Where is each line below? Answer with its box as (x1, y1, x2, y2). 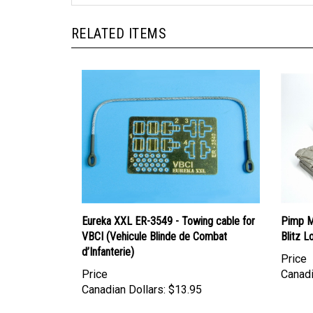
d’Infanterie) (82, 232, 134, 246)
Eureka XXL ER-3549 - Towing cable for (82, 201, 255, 215)
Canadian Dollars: (82, 270, 166, 284)
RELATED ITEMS (71, 13, 167, 29)
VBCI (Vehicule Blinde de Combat (82, 217, 227, 231)
